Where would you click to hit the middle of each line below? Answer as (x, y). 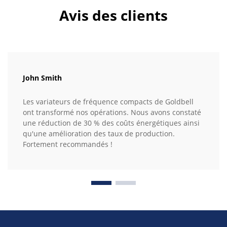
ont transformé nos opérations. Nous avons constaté (112, 112)
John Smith (42, 78)
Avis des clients (113, 15)
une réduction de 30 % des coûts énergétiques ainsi (111, 123)
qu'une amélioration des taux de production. (99, 134)
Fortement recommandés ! (68, 144)
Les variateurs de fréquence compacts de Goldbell (108, 102)
